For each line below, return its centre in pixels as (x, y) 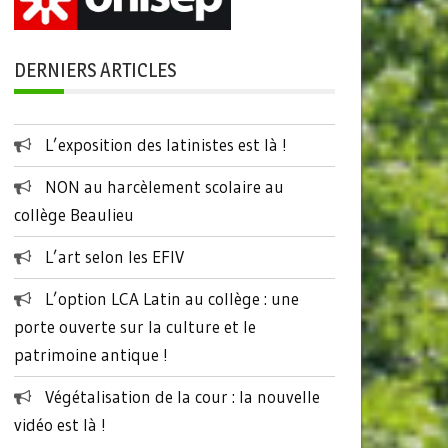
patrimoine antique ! (90, 354)
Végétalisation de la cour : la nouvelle (182, 396)
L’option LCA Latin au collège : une (171, 298)
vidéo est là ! (59, 424)
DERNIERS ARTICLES (94, 69)
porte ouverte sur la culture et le (134, 326)
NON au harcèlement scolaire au (164, 186)
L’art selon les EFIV (114, 256)
